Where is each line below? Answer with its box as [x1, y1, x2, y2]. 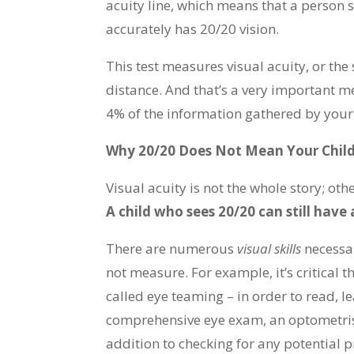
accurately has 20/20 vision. [106, 19, 280, 38]
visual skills [237, 239, 305, 258]
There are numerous [106, 239, 238, 258]
